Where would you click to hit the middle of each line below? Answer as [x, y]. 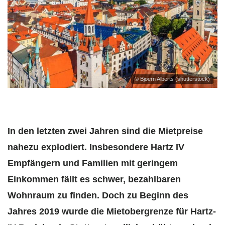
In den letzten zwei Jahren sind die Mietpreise [105, 131]
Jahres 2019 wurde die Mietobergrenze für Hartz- [112, 212]
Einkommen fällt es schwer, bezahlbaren [94, 180]
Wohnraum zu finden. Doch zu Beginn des [98, 196]
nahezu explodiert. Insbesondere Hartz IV [96, 147]
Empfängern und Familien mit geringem [93, 163]
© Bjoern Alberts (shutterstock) [172, 79]
